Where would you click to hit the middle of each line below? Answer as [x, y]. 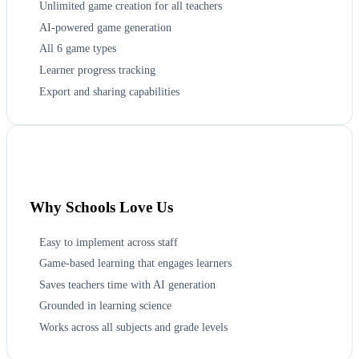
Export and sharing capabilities [109, 91]
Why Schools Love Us [101, 208]
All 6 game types [78, 48]
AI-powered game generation [105, 27]
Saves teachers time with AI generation [127, 284]
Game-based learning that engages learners [135, 263]
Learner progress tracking [97, 70]
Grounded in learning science [105, 306]
